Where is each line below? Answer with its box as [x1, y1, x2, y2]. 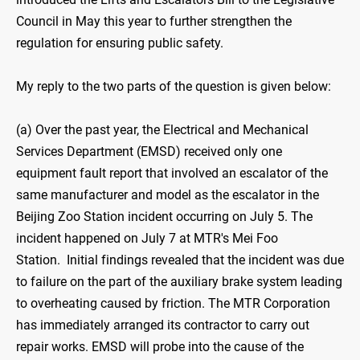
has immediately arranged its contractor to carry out [16, 317, 309, 333]
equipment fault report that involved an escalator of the [16, 166, 328, 182]
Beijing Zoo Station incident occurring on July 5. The [16, 209, 313, 225]
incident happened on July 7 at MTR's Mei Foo [16, 231, 278, 247]
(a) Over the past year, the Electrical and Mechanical [16, 122, 309, 138]
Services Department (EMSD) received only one [16, 144, 282, 160]
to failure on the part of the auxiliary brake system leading [16, 274, 342, 290]
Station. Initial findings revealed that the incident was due [16, 252, 344, 268]
